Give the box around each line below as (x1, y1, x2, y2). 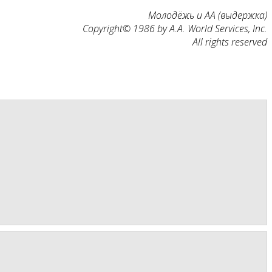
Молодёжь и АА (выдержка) (148, 8, 267, 22)
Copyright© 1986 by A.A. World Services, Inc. (83, 22, 267, 36)
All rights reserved (192, 35, 267, 49)
